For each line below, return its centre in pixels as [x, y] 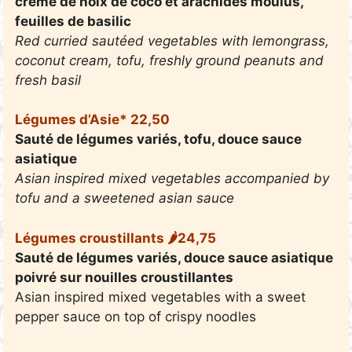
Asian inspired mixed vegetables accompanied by [172, 179]
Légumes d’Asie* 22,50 [93, 120]
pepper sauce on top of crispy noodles [136, 316]
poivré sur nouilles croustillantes [125, 277]
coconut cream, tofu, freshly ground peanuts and [170, 60]
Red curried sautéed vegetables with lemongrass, [172, 40]
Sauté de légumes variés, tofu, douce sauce [159, 139]
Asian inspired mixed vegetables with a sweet [161, 297]
